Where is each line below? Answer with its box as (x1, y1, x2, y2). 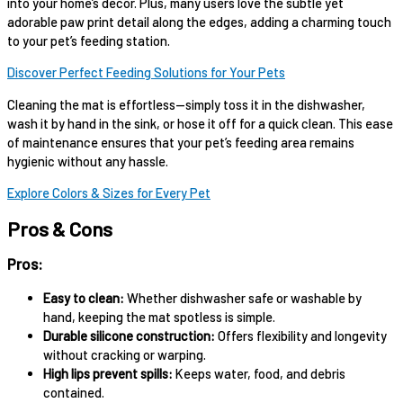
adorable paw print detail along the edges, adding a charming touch (7, 13, 391, 30)
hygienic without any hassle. (7, 152, 168, 169)
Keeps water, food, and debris (173, 364, 345, 381)
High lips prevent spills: (43, 364, 173, 381)
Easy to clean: (43, 289, 124, 306)
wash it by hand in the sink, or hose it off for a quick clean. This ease (7, 114, 393, 131)
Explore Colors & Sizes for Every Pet (7, 184, 210, 201)
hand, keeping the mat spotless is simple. (43, 308, 275, 325)
